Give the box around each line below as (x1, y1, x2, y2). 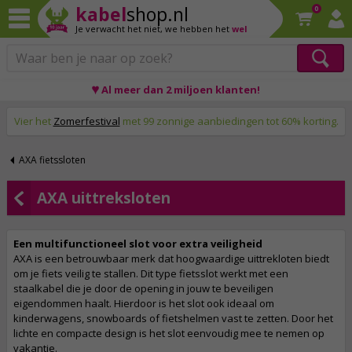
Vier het (13, 114, 53, 128)
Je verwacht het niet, (75, 23, 165, 35)
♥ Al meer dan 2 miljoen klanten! (92, 82, 260, 97)
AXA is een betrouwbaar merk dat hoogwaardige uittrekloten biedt (13, 251, 329, 266)
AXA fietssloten (19, 153, 86, 167)
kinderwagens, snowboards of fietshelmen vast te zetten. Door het (13, 311, 333, 325)
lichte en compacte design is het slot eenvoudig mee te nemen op (13, 326, 324, 340)
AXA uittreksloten (37, 188, 170, 208)
